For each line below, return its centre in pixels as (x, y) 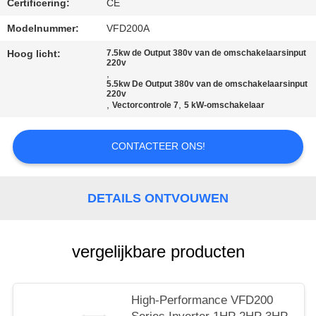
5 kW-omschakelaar (225, 105)
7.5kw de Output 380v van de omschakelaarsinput (207, 53)
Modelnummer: (43, 29)
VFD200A (128, 29)
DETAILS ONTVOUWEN (158, 198)
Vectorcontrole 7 (146, 105)
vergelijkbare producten (158, 252)
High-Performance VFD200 (202, 300)
